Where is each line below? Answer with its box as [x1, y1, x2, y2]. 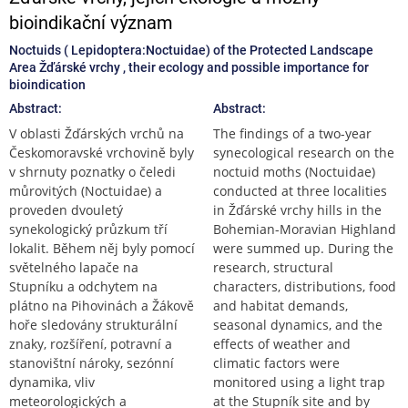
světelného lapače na [9, 258, 138, 276]
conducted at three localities [213, 181, 387, 199]
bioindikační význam [9, 11, 173, 34]
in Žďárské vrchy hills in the [213, 200, 382, 219]
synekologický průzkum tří [9, 219, 168, 238]
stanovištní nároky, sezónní [9, 353, 174, 372]
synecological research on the [213, 143, 394, 161]
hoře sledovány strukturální [9, 315, 178, 333]
